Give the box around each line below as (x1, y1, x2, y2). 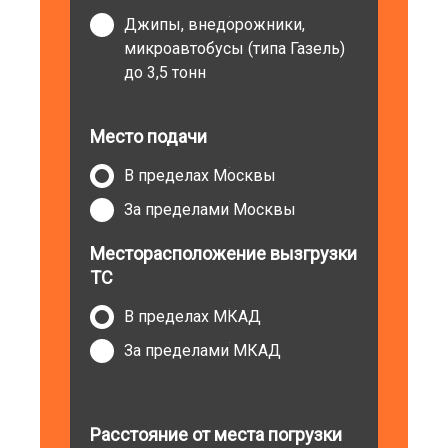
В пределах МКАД (124, 307, 262, 326)
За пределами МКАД (124, 341, 282, 360)
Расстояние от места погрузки (90, 424, 343, 445)
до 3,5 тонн (124, 63, 207, 82)
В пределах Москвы (124, 166, 277, 185)
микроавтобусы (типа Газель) (124, 39, 346, 58)
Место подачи (90, 126, 208, 147)
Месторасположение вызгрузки (90, 243, 358, 264)
